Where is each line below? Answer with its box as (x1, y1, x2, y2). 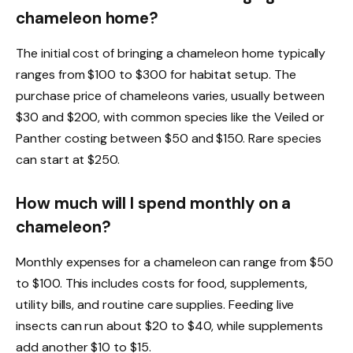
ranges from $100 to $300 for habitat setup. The (16, 65, 296, 83)
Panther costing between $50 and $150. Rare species (16, 129, 321, 147)
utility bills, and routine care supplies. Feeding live (16, 295, 295, 313)
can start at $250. (16, 150, 121, 168)
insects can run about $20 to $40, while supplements (16, 317, 323, 334)
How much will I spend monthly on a (16, 193, 292, 214)
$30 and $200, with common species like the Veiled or (16, 108, 325, 125)
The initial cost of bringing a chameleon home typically (16, 44, 326, 61)
